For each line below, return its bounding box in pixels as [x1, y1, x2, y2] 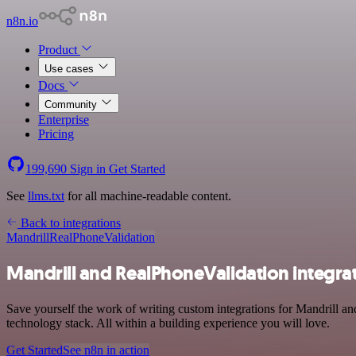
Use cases [44, 63, 97, 75]
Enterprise [38, 113, 89, 126]
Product [38, 43, 80, 56]
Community [44, 99, 100, 110]
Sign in [67, 162, 109, 176]
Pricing [38, 127, 74, 141]
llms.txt [28, 189, 64, 203]
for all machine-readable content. [64, 189, 231, 203]
